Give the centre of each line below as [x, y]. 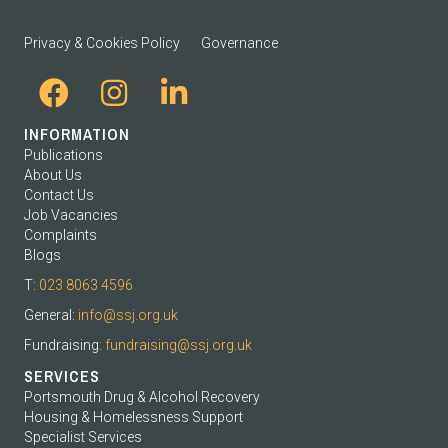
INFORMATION [77, 133]
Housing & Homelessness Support [133, 416]
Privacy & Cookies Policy [102, 42]
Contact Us [59, 194]
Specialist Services [83, 436]
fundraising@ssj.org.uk [178, 344]
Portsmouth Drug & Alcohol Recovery [142, 396]
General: [51, 314]
